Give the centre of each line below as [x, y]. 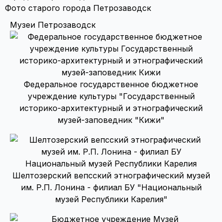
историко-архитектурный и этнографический [111, 108]
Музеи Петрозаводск [53, 25]
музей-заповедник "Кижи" [111, 120]
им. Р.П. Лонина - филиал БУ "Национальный [111, 187]
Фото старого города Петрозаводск [78, 8]
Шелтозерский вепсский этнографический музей [111, 175]
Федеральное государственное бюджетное [111, 84]
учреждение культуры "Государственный [111, 96]
